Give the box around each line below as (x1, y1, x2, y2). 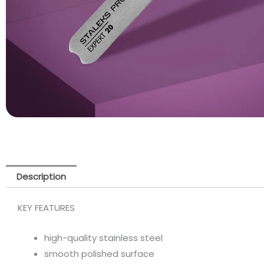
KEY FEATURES (18, 202, 75, 214)
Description (16, 170, 66, 183)
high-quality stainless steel (44, 232, 163, 244)
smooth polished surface (44, 247, 154, 260)
